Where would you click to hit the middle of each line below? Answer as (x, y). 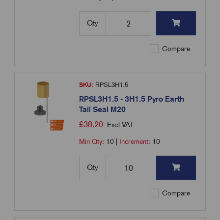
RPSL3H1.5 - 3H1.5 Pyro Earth (132, 99)
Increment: (136, 142)
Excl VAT (121, 125)
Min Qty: (93, 142)
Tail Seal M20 (103, 110)
